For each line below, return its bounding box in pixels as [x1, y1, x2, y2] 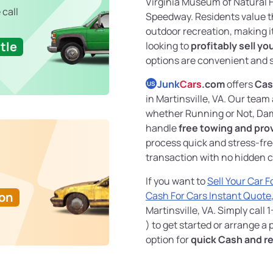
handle [146, 121, 179, 135]
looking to [146, 39, 191, 53]
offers [225, 77, 255, 91]
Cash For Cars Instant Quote [146, 189, 271, 203]
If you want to [146, 174, 207, 188]
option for [146, 233, 191, 247]
